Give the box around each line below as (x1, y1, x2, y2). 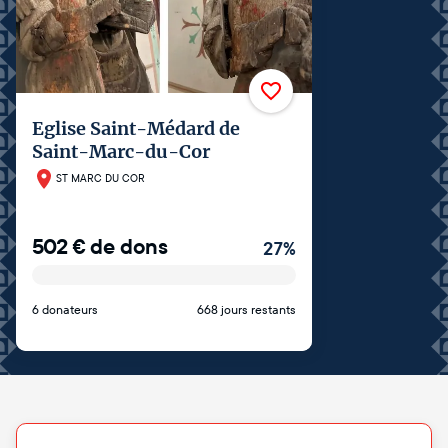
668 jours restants (197, 302, 296, 317)
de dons (90, 232, 168, 261)
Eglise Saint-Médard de (32, 116, 240, 140)
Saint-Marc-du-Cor (32, 139, 210, 163)
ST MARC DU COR (56, 172, 145, 186)
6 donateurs (32, 302, 98, 317)
